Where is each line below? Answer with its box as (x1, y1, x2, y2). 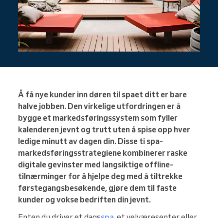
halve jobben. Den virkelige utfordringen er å (18, 101, 181, 111)
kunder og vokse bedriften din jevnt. (18, 195, 151, 205)
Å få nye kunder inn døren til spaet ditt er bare (18, 90, 187, 100)
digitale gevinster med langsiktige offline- (18, 160, 173, 170)
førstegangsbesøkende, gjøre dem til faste (18, 183, 177, 193)
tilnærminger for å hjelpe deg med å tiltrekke (18, 171, 182, 182)
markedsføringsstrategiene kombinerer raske (18, 148, 187, 158)
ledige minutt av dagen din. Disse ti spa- (18, 136, 163, 146)
